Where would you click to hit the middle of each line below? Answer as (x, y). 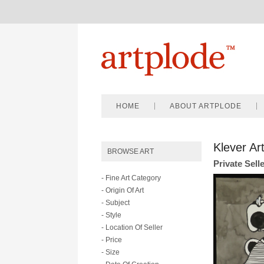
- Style (111, 215)
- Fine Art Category (131, 178)
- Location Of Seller (132, 227)
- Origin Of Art (123, 190)
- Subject (115, 203)
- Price (112, 240)
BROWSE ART (131, 151)
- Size (110, 252)
